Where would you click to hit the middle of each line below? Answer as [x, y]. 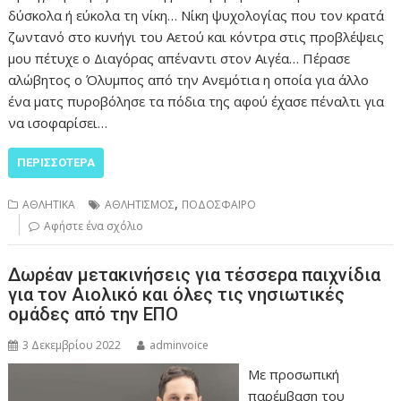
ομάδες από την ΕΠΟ [94, 315]
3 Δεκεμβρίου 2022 [72, 346]
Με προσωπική [293, 375]
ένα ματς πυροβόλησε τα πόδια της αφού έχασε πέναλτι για [196, 101]
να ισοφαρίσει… [58, 122]
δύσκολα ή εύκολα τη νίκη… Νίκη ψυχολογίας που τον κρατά [196, 15]
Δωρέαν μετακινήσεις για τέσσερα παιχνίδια [195, 275]
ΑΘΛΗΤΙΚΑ [49, 204]
